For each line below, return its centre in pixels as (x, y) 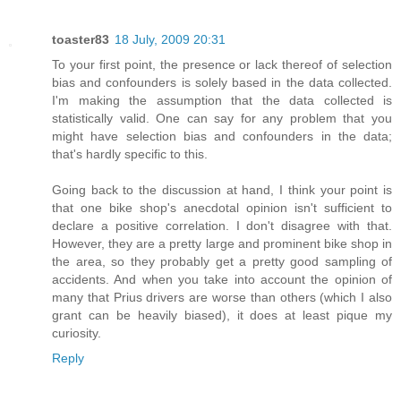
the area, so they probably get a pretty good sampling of (222, 261)
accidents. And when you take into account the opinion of (222, 279)
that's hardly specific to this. (130, 154)
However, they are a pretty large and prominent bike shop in (222, 243)
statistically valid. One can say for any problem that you (222, 118)
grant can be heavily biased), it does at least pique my (222, 315)
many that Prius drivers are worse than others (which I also (222, 297)
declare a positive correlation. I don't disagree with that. (222, 225)
